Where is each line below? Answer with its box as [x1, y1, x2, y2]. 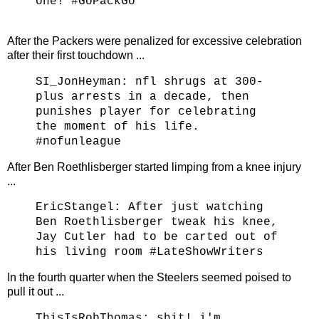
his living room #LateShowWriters [36, 246, 263, 259]
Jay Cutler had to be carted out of [36, 231, 278, 244]
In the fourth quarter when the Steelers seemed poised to [7, 271, 291, 284]
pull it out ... [7, 286, 64, 298]
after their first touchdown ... [7, 48, 145, 61]
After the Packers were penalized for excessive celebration [7, 34, 302, 47]
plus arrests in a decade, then [36, 90, 249, 103]
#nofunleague [36, 135, 121, 148]
